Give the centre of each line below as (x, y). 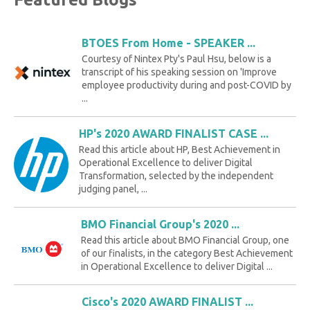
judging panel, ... (113, 189)
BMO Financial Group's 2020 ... (161, 225)
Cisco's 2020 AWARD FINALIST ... (167, 302)
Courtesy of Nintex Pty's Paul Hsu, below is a (177, 59)
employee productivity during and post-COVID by (187, 85)
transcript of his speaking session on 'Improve (180, 72)
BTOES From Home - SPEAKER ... (169, 43)
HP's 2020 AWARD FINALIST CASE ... (174, 134)
